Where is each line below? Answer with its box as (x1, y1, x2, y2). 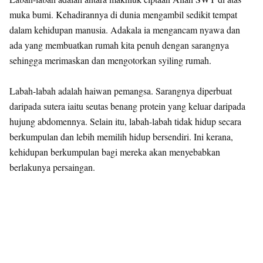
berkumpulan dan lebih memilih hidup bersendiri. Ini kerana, (9, 130, 233, 143)
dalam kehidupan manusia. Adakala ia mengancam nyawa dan (9, 23, 240, 36)
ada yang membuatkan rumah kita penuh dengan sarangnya (9, 39, 229, 51)
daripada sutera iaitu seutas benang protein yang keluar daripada (9, 100, 245, 112)
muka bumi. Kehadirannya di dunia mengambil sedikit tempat (9, 8, 237, 21)
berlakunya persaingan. (9, 161, 95, 173)
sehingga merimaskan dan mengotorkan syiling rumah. (9, 54, 211, 66)
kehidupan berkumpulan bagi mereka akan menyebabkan (9, 146, 220, 158)
